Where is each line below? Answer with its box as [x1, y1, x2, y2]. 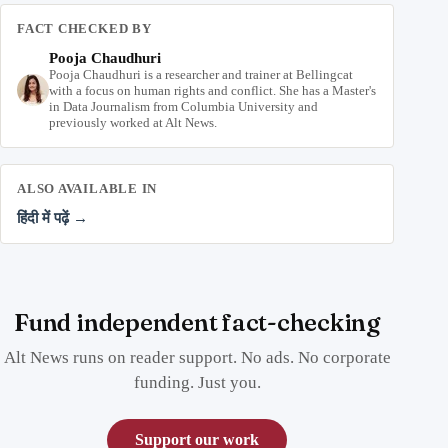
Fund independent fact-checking [14, 307, 381, 337]
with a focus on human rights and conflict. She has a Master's [49, 82, 376, 98]
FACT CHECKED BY [17, 20, 152, 36]
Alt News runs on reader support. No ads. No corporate [3, 347, 391, 367]
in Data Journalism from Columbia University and [49, 98, 318, 114]
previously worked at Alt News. [49, 114, 217, 130]
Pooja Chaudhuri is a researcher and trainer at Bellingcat [49, 66, 353, 82]
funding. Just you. [133, 372, 261, 392]
